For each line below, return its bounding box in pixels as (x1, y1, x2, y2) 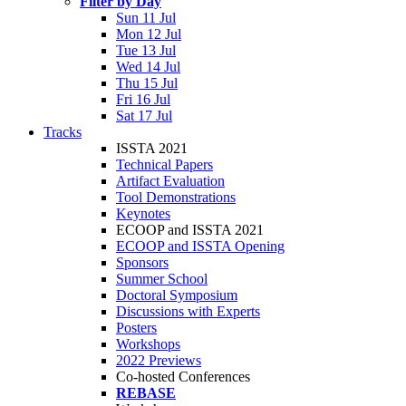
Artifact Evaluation (116, 173, 225, 188)
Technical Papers (116, 157, 213, 172)
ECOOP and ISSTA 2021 (116, 222, 264, 237)
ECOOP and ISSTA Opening (116, 238, 285, 254)
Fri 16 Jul (116, 92, 170, 107)
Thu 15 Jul (116, 75, 178, 91)
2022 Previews (116, 353, 201, 368)
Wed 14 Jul (116, 59, 180, 74)
